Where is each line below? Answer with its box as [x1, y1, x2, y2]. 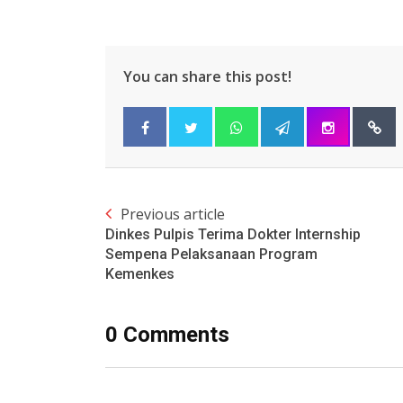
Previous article [121, 204, 225, 225]
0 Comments [105, 322, 229, 348]
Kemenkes [105, 265, 175, 283]
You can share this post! [123, 67, 291, 87]
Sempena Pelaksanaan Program [105, 246, 318, 264]
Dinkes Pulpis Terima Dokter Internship [105, 226, 361, 244]
